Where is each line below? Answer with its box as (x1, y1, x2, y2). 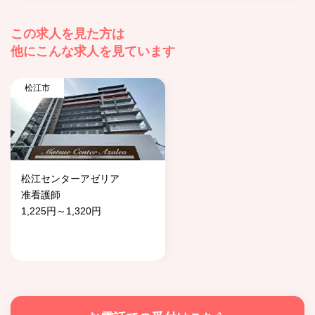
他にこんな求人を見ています (11, 44, 175, 59)
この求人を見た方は (11, 27, 124, 41)
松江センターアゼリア (21, 173, 120, 185)
